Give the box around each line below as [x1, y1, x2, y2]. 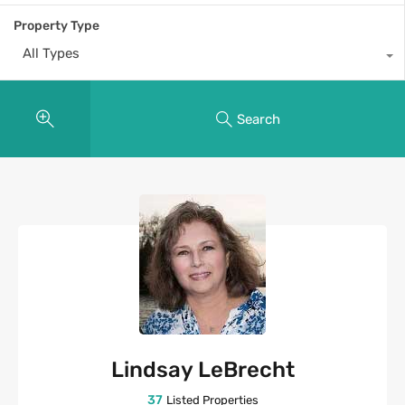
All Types [23, 45, 80, 62]
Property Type [14, 18, 99, 34]
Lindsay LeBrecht [110, 357, 295, 383]
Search [236, 110, 280, 127]
